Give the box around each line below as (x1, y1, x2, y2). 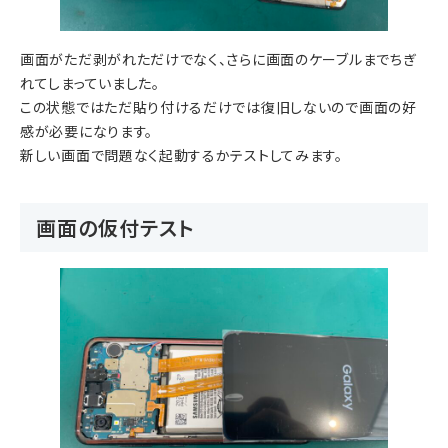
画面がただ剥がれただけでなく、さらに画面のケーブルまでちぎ (20, 49, 417, 69)
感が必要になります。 (20, 121, 153, 141)
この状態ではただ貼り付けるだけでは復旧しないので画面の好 (20, 97, 417, 117)
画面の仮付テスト (36, 213, 194, 242)
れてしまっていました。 (20, 73, 160, 93)
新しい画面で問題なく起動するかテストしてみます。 (20, 145, 343, 165)
